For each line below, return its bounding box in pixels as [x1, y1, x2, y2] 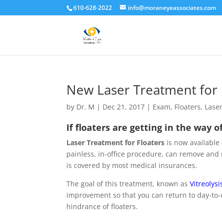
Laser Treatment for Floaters [66, 138, 165, 147]
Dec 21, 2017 [103, 102, 145, 111]
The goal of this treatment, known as [66, 179, 190, 188]
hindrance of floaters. [66, 202, 138, 211]
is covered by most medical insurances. [66, 161, 198, 170]
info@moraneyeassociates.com [128, 3, 217, 12]
